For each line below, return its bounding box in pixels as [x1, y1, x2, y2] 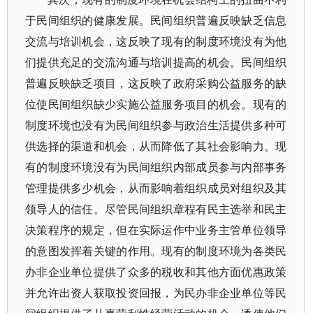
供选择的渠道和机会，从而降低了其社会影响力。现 [25, 140, 287, 152]
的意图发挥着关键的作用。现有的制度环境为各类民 [25, 245, 287, 257]
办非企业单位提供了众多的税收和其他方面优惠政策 [25, 266, 287, 278]
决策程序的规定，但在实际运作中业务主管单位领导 [25, 224, 287, 236]
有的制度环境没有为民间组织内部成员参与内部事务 [25, 161, 287, 173]
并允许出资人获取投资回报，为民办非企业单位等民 [25, 287, 287, 299]
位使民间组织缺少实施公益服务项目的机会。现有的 [25, 99, 287, 110]
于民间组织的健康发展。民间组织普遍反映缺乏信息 [25, 15, 287, 27]
